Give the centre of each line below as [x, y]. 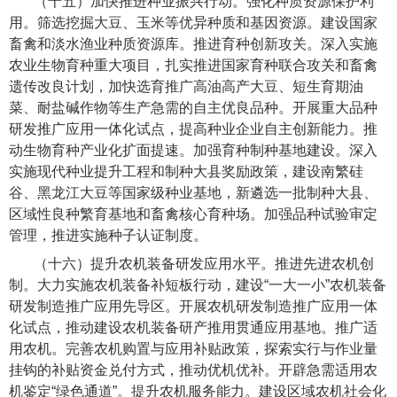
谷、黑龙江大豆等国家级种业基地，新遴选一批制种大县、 [193, 193]
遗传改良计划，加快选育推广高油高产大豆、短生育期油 [186, 87]
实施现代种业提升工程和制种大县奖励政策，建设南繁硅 [186, 172]
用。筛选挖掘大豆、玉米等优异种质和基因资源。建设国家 [193, 23]
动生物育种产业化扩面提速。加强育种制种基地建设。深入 [193, 151]
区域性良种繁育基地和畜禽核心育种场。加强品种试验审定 [193, 214]
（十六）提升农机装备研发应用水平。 [155, 264]
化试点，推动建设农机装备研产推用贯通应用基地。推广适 [193, 328]
